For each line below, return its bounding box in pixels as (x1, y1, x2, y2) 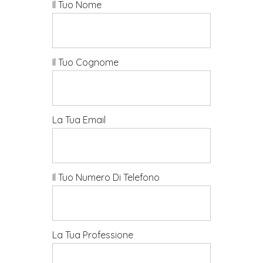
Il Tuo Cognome (52, 56, 119, 68)
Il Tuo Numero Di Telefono (52, 171, 160, 183)
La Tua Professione (52, 229, 133, 241)
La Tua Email (52, 114, 106, 126)
